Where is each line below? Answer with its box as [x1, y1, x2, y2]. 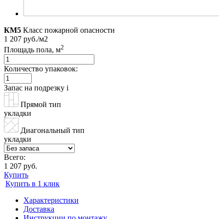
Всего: [4, 153, 25, 162]
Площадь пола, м [4, 45, 61, 54]
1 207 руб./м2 [4, 34, 48, 43]
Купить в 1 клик [5, 179, 60, 188]
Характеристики [23, 196, 79, 205]
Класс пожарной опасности [23, 25, 115, 34]
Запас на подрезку [4, 84, 66, 92]
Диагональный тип [21, 126, 85, 135]
